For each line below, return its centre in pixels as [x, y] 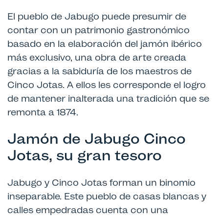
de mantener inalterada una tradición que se [108, 99]
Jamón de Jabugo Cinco [97, 139]
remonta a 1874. [43, 112]
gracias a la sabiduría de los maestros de [99, 71]
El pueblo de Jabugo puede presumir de [97, 16]
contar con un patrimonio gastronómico [99, 30]
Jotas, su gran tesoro [85, 155]
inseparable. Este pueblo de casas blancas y [107, 196]
